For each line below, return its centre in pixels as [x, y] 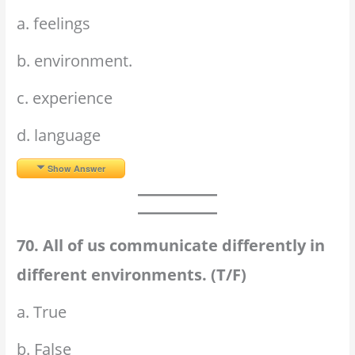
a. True [42, 312]
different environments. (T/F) [132, 275]
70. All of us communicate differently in [171, 246]
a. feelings [54, 24]
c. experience [65, 98]
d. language [59, 136]
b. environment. [75, 61]
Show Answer [77, 169]
